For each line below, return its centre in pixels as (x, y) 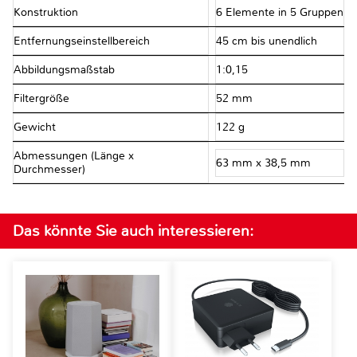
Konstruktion (47, 13)
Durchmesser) (51, 170)
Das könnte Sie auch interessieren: (133, 231)
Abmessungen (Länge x (74, 156)
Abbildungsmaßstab (66, 70)
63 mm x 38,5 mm (263, 163)
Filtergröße (43, 99)
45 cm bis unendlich (266, 41)
